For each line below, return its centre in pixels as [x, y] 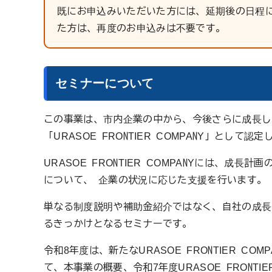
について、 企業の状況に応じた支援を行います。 [155, 179]
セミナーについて [105, 83]
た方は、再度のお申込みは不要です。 [141, 28]
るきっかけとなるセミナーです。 [118, 223]
